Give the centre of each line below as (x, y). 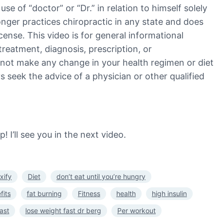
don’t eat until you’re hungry (101, 176)
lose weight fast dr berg (63, 210)
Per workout (136, 210)
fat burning (44, 193)
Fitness (89, 193)
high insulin (169, 193)
